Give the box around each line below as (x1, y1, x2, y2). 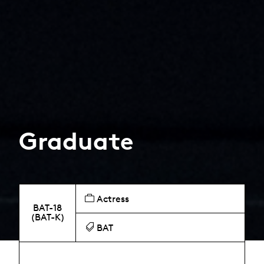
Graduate (19, 126, 133, 156)
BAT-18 (33, 202, 62, 213)
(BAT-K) (30, 212, 65, 223)
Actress (94, 193, 130, 204)
